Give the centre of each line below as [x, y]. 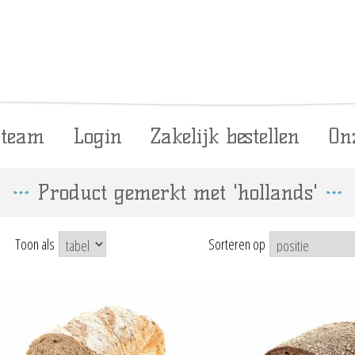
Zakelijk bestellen [225, 136]
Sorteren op [237, 244]
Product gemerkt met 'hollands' [177, 193]
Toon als [34, 244]
